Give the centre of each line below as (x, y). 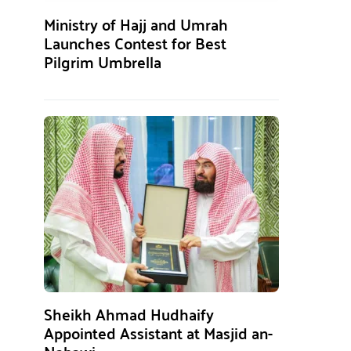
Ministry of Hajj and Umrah (136, 24)
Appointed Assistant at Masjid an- (158, 333)
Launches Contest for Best (135, 43)
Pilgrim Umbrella (103, 62)
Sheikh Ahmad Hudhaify (129, 314)
